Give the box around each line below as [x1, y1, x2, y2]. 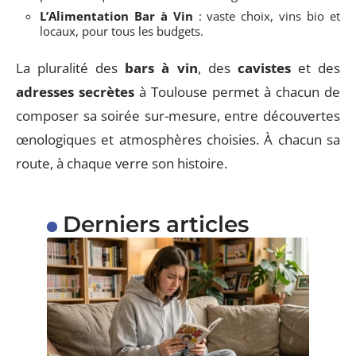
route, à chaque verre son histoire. [16, 154, 227, 173]
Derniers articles [62, 211, 249, 238]
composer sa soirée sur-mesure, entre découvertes [16, 106, 340, 126]
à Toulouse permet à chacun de [134, 83, 340, 102]
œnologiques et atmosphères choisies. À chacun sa [16, 130, 340, 149]
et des [290, 59, 341, 78]
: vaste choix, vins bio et [192, 7, 341, 24]
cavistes [237, 59, 291, 78]
